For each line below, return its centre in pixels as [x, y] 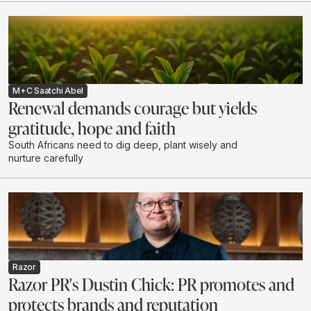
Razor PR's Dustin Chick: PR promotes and [151, 284]
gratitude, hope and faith [92, 128]
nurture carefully [46, 158]
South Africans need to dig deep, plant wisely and [123, 145]
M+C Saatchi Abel [48, 90]
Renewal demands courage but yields [133, 108]
